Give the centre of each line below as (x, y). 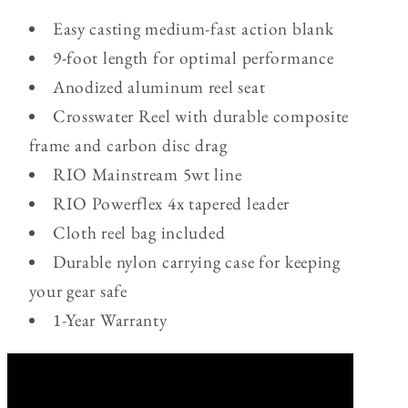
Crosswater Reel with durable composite (201, 117)
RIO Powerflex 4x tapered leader (171, 204)
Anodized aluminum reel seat (159, 87)
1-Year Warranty (110, 321)
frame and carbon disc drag (128, 146)
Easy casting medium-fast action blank (193, 29)
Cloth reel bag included (139, 233)
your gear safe (78, 291)
